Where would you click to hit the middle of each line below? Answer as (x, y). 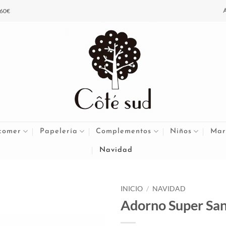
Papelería (59, 131)
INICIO (132, 189)
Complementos (124, 131)
